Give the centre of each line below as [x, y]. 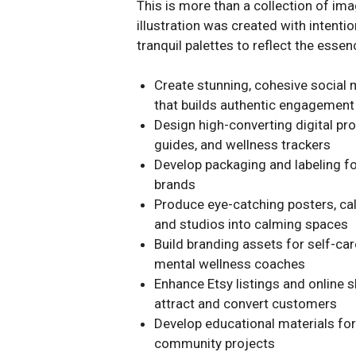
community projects [215, 343]
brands [175, 184]
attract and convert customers [246, 304]
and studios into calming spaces [252, 224]
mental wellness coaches [230, 264]
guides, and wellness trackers [243, 145]
